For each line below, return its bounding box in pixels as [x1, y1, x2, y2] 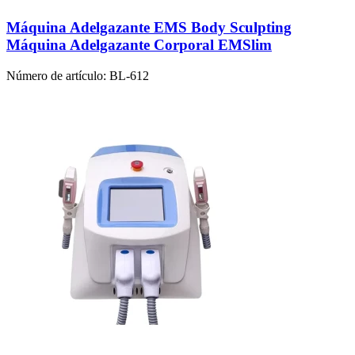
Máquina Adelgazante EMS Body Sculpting [6, 19, 292, 36]
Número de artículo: [6, 68, 106, 82]
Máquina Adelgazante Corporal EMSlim [6, 36, 272, 54]
